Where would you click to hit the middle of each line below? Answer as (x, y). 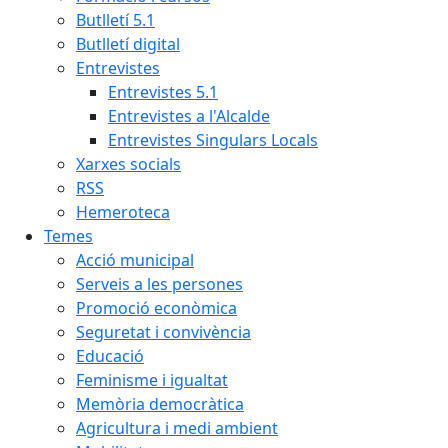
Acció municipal (135, 260)
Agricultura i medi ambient (177, 428)
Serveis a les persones (159, 284)
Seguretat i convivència (163, 332)
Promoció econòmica (156, 308)
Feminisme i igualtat (152, 380)
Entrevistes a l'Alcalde (189, 116)
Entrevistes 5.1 (163, 92)
